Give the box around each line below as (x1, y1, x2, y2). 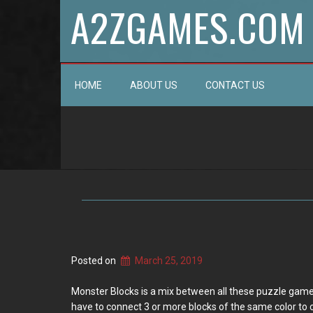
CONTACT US (205, 80, 265, 91)
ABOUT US (130, 80, 177, 91)
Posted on (71, 255, 118, 266)
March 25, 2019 (135, 255, 203, 266)
